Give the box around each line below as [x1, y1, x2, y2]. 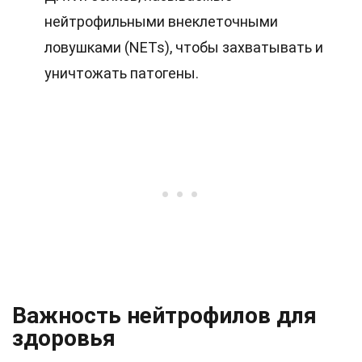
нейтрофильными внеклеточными [44, 13, 278, 30]
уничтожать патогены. [44, 65, 199, 82]
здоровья [12, 325, 116, 351]
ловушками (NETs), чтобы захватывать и [44, 39, 323, 56]
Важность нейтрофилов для [12, 302, 317, 329]
